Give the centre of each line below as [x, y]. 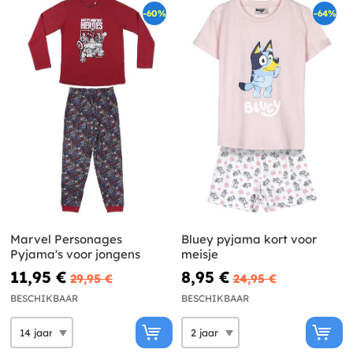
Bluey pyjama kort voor [249, 240]
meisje [199, 255]
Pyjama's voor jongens [75, 255]
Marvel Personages [66, 240]
